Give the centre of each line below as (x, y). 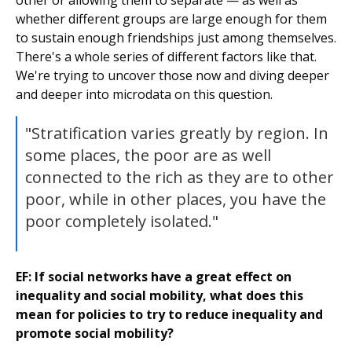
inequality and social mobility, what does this (159, 296)
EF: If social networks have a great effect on (154, 277)
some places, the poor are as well (148, 156)
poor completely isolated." (122, 222)
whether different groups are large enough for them (171, 19)
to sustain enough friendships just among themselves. (176, 38)
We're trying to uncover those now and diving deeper (172, 76)
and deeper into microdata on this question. (144, 95)
